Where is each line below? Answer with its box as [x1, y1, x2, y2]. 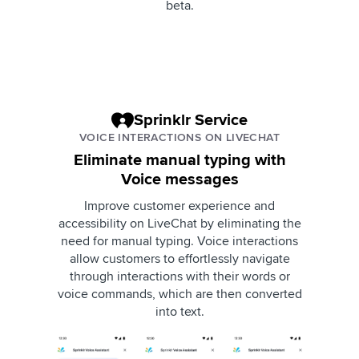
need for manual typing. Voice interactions [61, 232, 298, 249]
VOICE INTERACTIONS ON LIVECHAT [79, 130, 280, 144]
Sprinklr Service [134, 110, 248, 130]
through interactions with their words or [69, 268, 290, 284]
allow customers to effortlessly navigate [69, 250, 290, 267]
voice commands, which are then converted [57, 285, 302, 302]
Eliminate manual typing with [73, 150, 286, 170]
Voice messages [120, 169, 239, 189]
